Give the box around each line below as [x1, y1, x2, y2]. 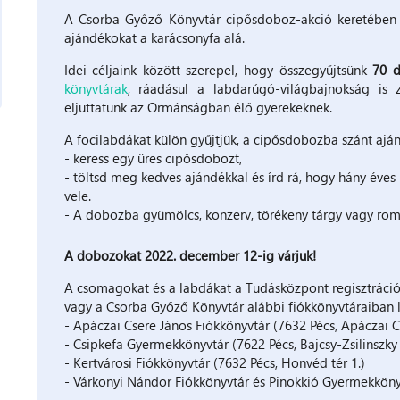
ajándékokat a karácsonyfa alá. [63, 28, 245, 46]
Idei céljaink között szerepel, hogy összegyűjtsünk [63, 60, 373, 79]
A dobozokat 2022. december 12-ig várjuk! [63, 246, 316, 264]
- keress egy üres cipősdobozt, [63, 148, 242, 167]
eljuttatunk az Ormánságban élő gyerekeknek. [63, 97, 332, 116]
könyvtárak [63, 79, 128, 97]
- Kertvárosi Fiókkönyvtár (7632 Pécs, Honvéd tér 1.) [63, 353, 365, 371]
